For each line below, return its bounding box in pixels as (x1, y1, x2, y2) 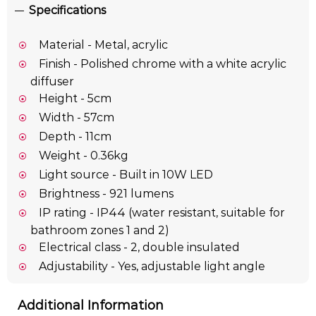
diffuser (30, 75, 74, 89)
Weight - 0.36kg (38, 149, 128, 163)
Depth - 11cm (38, 130, 111, 144)
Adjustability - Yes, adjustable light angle (38, 260, 265, 274)
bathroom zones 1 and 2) (30, 224, 169, 238)
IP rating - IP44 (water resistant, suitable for (38, 206, 285, 220)
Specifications (29, 4, 106, 18)
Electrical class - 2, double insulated (38, 241, 240, 255)
